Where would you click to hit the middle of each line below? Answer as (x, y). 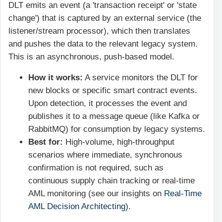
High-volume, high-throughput (119, 142)
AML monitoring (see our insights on (96, 194)
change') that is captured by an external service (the (105, 18)
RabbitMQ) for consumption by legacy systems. (117, 129)
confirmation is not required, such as (96, 168)
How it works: (55, 78)
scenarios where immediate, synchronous (105, 155)
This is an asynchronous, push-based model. (91, 56)
